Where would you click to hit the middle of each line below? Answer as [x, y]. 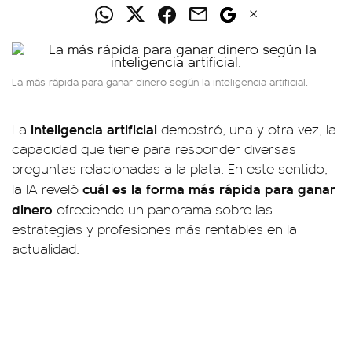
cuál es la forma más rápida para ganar [209, 188]
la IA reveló [47, 189]
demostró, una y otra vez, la [247, 129]
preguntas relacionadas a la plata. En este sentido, [170, 168]
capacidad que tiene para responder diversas [154, 148]
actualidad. [46, 248]
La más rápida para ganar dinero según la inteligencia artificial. [160, 81]
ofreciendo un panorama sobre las [163, 209]
